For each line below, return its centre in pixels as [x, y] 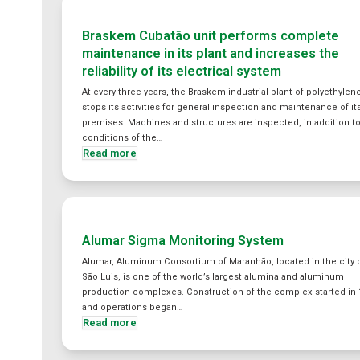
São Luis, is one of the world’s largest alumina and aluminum [213, 277]
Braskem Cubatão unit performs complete [211, 36]
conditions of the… [123, 138]
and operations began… [133, 307]
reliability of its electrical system [182, 71]
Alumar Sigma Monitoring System [183, 241]
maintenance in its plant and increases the [211, 53]
